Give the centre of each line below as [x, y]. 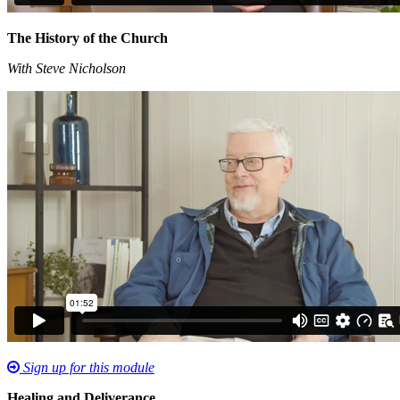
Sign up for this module [87, 367]
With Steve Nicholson [67, 68]
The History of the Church [87, 37]
